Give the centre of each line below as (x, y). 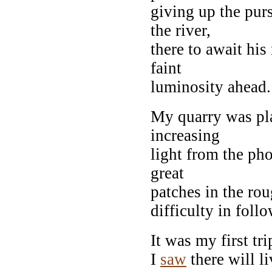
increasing (185, 135)
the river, (181, 30)
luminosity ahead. (211, 87)
